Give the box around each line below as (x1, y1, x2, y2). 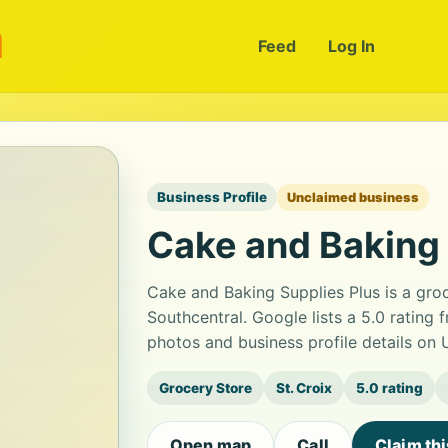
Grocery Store (159, 380, 252, 396)
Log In (327, 36, 375, 56)
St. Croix (276, 380, 332, 396)
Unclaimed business (287, 189, 419, 205)
